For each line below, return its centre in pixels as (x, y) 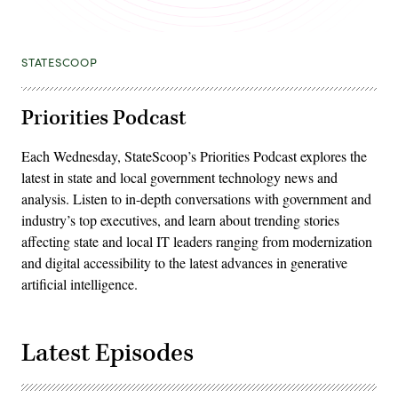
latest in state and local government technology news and (179, 177)
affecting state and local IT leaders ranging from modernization (197, 241)
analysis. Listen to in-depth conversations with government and (196, 199)
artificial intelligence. (80, 284)
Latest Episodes (107, 353)
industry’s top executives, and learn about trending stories (180, 220)
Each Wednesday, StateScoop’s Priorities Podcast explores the (194, 156)
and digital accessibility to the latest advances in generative (184, 263)
